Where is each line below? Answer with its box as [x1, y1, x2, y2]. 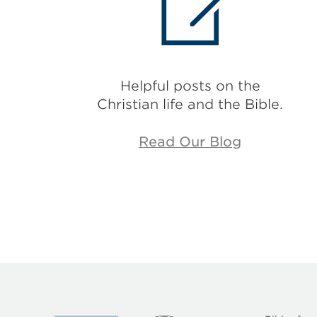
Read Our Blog [139, 133, 242, 150]
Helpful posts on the [120, 77, 260, 94]
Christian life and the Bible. [97, 96, 284, 113]
